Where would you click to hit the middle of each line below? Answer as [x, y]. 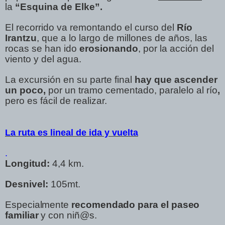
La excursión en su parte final [70, 79]
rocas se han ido [42, 48]
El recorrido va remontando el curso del [91, 27]
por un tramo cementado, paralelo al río [133, 90]
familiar [22, 215]
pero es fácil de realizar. [56, 100]
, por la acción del [176, 48]
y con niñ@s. [68, 215]
